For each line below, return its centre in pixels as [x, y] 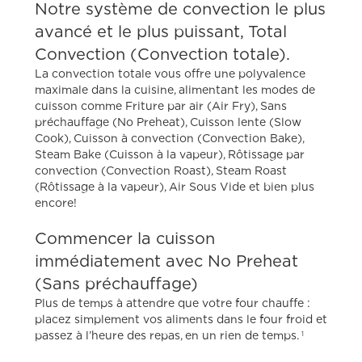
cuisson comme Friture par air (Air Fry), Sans [161, 105]
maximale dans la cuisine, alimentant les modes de [175, 89]
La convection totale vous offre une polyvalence [170, 73]
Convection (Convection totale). [163, 53]
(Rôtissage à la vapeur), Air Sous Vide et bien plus [175, 186]
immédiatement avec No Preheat [167, 260]
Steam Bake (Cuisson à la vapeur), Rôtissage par [170, 154]
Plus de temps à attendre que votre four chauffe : [173, 302]
